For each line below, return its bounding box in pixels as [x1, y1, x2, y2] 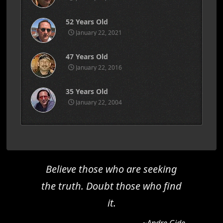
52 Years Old [66, 17, 108, 26]
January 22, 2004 [74, 98, 122, 107]
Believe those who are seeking [46, 162, 177, 176]
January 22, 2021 [74, 28, 122, 37]
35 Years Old [66, 87, 108, 96]
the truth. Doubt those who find [41, 179, 182, 193]
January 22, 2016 [74, 63, 122, 72]
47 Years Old [66, 52, 108, 61]
